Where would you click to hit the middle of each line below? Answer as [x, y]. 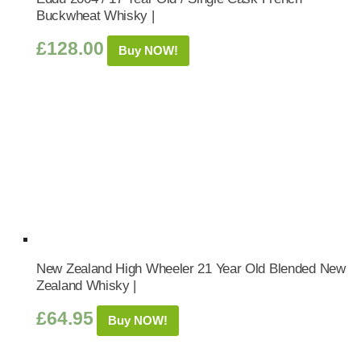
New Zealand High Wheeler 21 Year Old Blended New [191, 268]
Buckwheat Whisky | [95, 15]
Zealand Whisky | [87, 285]
